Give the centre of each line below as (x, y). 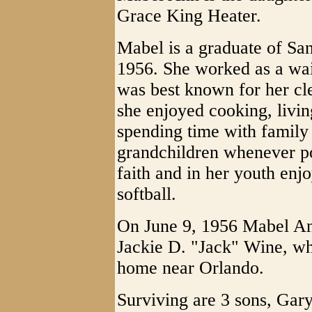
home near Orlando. (190, 268)
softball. (147, 194)
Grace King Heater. (189, 16)
